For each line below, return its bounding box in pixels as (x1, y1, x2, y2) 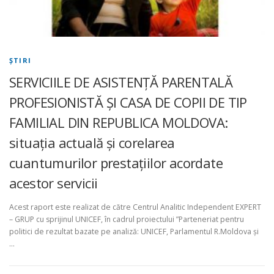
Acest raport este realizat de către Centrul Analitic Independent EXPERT (9, 202, 261, 213)
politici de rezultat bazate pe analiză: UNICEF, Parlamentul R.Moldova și (9, 226, 259, 237)
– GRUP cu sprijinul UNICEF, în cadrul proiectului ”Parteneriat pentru (9, 214, 244, 225)
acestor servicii (9, 174, 98, 193)
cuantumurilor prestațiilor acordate (9, 154, 223, 172)
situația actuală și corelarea (9, 133, 175, 152)
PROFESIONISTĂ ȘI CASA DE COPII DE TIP (9, 93, 247, 112)
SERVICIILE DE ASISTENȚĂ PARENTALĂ (9, 73, 233, 92)
